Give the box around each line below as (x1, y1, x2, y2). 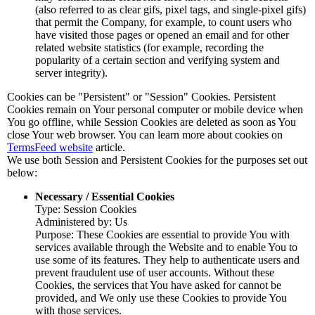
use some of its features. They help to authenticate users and (35, 254, 300, 266)
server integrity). (35, 67, 108, 79)
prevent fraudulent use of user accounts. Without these (35, 266, 274, 278)
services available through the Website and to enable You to (35, 241, 297, 253)
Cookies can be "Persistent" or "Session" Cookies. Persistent (7, 91, 276, 103)
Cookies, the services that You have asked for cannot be (35, 279, 281, 291)
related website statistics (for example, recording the (35, 41, 264, 53)
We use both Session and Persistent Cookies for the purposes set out (7, 154, 307, 166)
